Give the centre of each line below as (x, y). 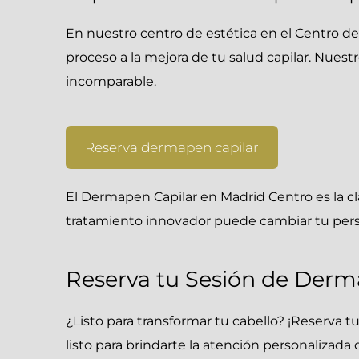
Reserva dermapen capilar (172, 147)
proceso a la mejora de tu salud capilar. (190, 57)
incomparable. (111, 81)
